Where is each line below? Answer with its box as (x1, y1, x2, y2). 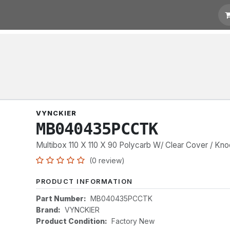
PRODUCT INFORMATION (36, 178, 133, 185)
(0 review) (89, 156, 125, 165)
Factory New (111, 217, 155, 225)
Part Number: (36, 194, 87, 203)
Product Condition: (36, 217, 108, 225)
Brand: (36, 205, 61, 214)
